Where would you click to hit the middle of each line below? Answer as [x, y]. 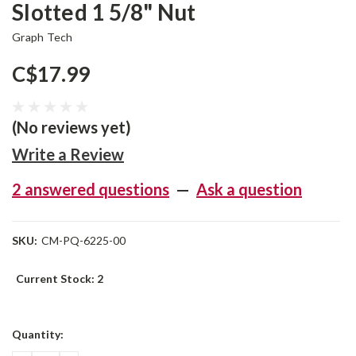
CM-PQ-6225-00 [83, 240]
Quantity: [38, 334]
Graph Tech [43, 37]
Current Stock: [56, 279]
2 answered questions [91, 189]
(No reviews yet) [72, 127]
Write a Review [68, 154]
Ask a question [249, 189]
